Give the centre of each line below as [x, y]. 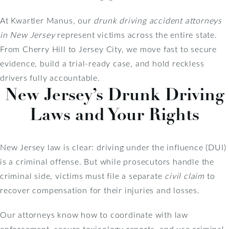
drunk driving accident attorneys [158, 20]
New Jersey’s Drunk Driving [114, 94]
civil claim [185, 175]
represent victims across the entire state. [136, 34]
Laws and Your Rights [114, 114]
